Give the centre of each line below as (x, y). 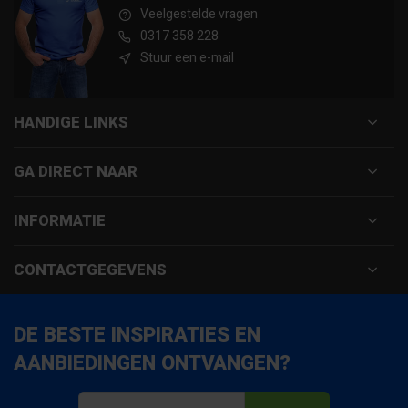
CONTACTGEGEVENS (90, 270)
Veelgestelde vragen (199, 14)
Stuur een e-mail (187, 58)
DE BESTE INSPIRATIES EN (137, 335)
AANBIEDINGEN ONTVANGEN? (152, 363)
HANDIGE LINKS (71, 122)
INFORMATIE (60, 221)
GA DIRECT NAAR (76, 172)
